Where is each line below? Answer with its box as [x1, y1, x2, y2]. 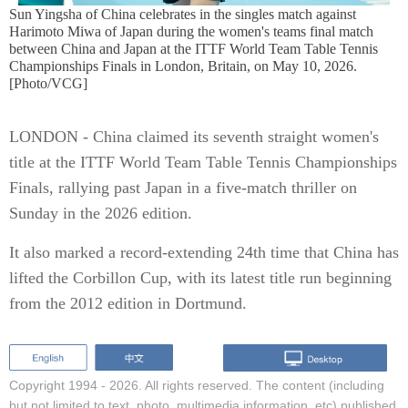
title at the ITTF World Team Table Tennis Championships [9, 153, 397, 171]
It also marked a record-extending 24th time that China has [9, 243, 399, 261]
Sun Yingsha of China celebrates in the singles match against [9, 6, 356, 22]
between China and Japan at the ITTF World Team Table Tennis [9, 41, 378, 56]
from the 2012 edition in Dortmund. [9, 294, 247, 312]
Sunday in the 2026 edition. [9, 204, 192, 222]
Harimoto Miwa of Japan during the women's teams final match [9, 24, 373, 39]
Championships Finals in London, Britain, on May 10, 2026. [9, 58, 357, 74]
